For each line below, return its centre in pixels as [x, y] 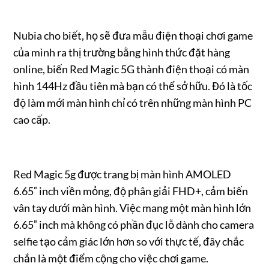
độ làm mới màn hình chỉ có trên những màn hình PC [133, 103]
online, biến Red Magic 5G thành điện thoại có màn [131, 69]
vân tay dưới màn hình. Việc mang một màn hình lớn [132, 208]
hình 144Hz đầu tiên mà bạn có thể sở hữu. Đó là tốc [133, 86]
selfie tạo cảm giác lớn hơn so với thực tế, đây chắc [129, 242]
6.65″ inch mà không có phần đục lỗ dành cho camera [134, 225]
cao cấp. [32, 120]
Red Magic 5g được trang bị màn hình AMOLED [122, 174]
